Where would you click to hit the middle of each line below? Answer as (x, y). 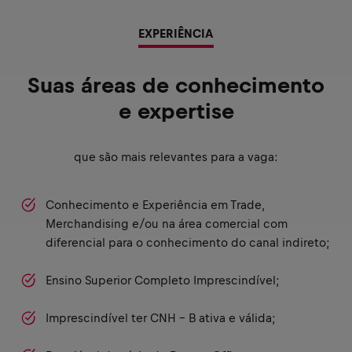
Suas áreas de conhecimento (176, 86)
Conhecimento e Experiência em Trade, (155, 205)
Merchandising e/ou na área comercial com (167, 224)
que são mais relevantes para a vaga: (176, 157)
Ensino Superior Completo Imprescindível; (163, 280)
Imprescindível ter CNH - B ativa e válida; (161, 318)
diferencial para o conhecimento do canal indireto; (188, 243)
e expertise (176, 112)
